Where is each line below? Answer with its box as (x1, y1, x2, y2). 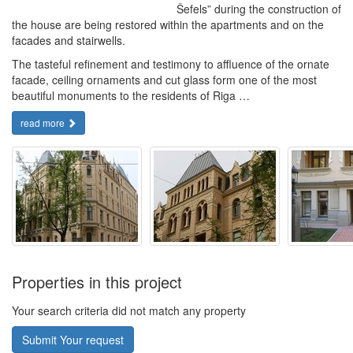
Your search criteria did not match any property (12, 303, 246, 318)
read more (20, 116, 67, 129)
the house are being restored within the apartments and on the (12, 17, 324, 32)
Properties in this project (12, 270, 182, 293)
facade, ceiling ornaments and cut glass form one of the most (12, 72, 317, 87)
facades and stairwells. (12, 32, 125, 48)
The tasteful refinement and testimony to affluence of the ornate (12, 56, 329, 72)
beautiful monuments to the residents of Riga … (12, 87, 250, 103)
